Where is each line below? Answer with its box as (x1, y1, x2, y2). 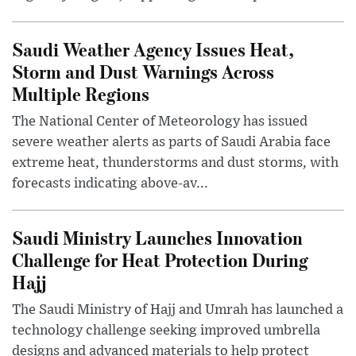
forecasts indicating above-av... (12, 176, 208, 191)
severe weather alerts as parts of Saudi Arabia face (12, 134, 331, 149)
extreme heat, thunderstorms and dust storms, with (12, 155, 339, 170)
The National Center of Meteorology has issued (12, 114, 308, 129)
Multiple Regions (12, 80, 149, 106)
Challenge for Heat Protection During (12, 246, 308, 272)
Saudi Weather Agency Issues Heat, (12, 36, 294, 61)
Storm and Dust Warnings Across (12, 58, 274, 83)
